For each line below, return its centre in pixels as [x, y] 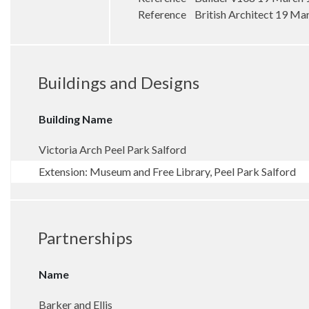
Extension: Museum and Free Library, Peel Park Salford [167, 171]
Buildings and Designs [119, 82]
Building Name [76, 119]
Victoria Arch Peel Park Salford [112, 149]
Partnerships [85, 238]
